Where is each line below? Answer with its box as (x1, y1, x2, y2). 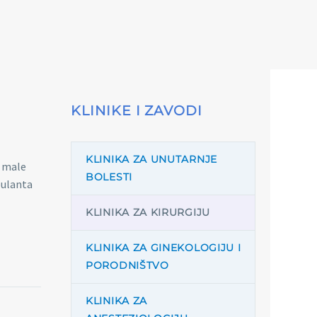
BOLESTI (86, 171, 132, 183)
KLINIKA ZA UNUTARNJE (86, 153, 217, 166)
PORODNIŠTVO (86, 259, 169, 272)
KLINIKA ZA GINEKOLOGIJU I (86, 241, 241, 254)
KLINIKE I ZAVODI (71, 103, 203, 119)
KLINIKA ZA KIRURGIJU (86, 206, 210, 219)
